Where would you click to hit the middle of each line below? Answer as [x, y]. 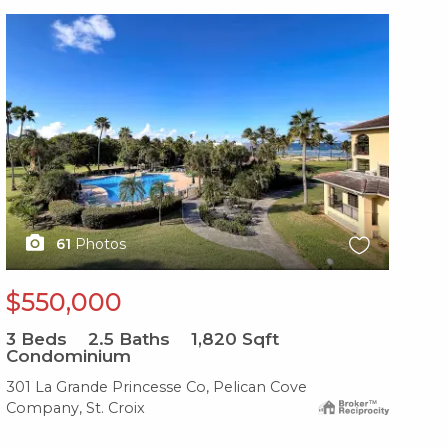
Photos [100, 243]
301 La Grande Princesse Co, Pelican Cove [156, 386]
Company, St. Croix [75, 407]
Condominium [68, 355]
